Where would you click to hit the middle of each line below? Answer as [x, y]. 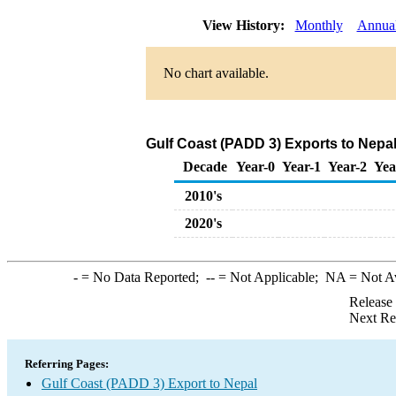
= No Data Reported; [141, 277]
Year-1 [301, 167]
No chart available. [216, 73]
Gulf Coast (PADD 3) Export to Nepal [149, 383]
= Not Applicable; [270, 277]
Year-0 [255, 167]
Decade [205, 167]
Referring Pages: [67, 364]
